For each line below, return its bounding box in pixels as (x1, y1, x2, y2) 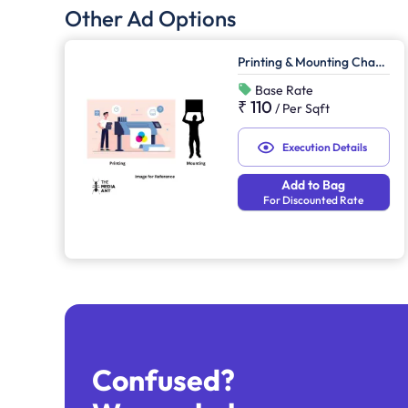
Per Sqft (282, 100, 331, 117)
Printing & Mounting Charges (375, 54, 386, 71)
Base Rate (252, 82, 314, 99)
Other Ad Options (65, 5, 236, 33)
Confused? (92, 361, 235, 398)
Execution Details (281, 140, 367, 155)
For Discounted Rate (263, 193, 364, 208)
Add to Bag (281, 177, 346, 194)
